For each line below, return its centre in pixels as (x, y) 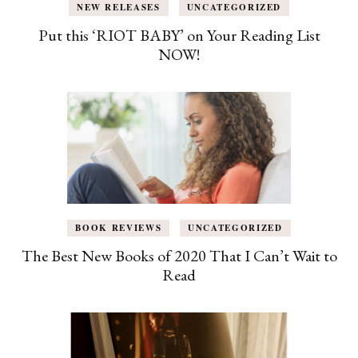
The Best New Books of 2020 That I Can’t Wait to (179, 255)
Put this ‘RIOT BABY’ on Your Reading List (179, 35)
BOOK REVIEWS (119, 227)
